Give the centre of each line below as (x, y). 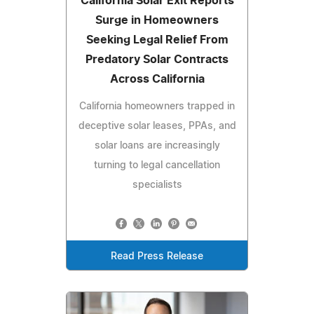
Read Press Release (157, 256)
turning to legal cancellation (157, 165)
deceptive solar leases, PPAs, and (157, 126)
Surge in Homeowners (157, 20)
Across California (157, 79)
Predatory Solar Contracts (157, 59)
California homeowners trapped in (157, 106)
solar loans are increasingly (157, 145)
